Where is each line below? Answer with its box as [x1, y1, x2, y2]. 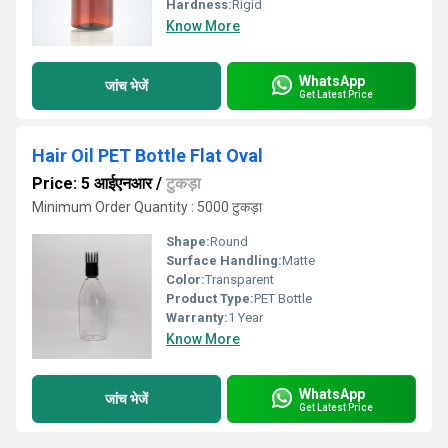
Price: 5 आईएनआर [32, 174, 152, 193]
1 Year [228, 310, 263, 325]
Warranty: [166, 310, 228, 325]
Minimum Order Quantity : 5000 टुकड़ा [32, 199, 262, 215]
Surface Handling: [166, 253, 282, 268]
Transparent [205, 272, 274, 287]
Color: [166, 272, 205, 287]
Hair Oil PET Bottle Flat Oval [32, 145, 263, 166]
